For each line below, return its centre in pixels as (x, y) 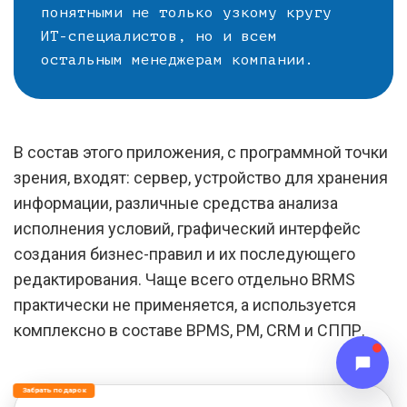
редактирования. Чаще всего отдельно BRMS (184, 279)
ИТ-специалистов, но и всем (159, 36)
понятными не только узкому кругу (186, 13)
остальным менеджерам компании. (177, 60)
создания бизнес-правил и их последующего (184, 254)
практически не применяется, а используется (185, 305)
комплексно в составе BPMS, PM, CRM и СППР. (189, 330)
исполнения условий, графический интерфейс (187, 228)
